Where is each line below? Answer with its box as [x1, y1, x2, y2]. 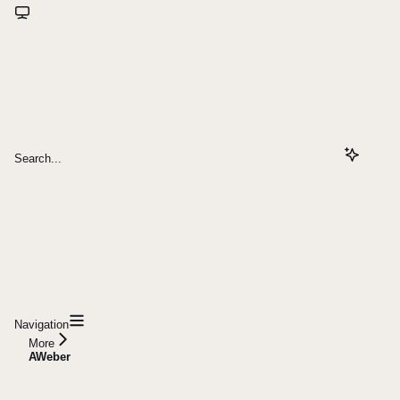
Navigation [14, 318, 69, 332]
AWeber [29, 350, 71, 364]
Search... [14, 152, 62, 166]
